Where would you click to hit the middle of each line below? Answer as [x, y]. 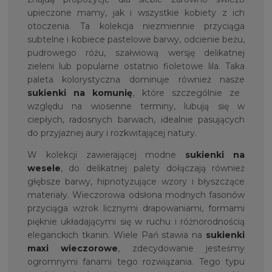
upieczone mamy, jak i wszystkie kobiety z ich [136, 13]
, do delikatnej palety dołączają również [153, 168]
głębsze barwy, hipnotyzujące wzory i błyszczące [136, 182]
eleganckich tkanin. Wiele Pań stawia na [117, 235]
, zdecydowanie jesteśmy [182, 249]
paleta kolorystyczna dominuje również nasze [136, 80]
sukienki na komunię [80, 93]
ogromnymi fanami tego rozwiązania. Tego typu [136, 262]
